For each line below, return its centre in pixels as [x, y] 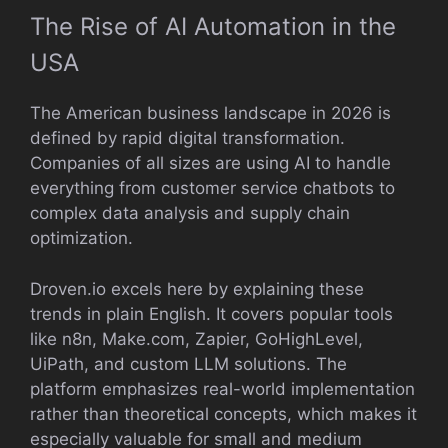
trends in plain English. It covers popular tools [211, 313]
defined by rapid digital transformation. [187, 138]
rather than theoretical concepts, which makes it [223, 413]
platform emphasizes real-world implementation [222, 388]
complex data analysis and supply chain [190, 213]
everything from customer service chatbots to [212, 188]
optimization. [81, 238]
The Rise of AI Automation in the [213, 26]
